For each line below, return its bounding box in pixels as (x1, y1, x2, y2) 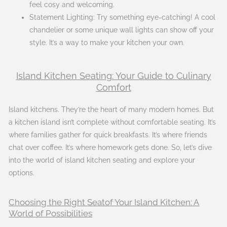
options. (9, 168, 35, 177)
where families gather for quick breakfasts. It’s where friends (9, 130, 208, 139)
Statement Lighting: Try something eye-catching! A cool (29, 13, 216, 22)
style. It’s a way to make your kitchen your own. (29, 39, 185, 47)
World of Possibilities (9, 208, 93, 218)
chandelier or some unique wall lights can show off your (29, 26, 214, 34)
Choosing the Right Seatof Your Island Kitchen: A (9, 197, 200, 207)
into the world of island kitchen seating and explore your (9, 156, 196, 164)
